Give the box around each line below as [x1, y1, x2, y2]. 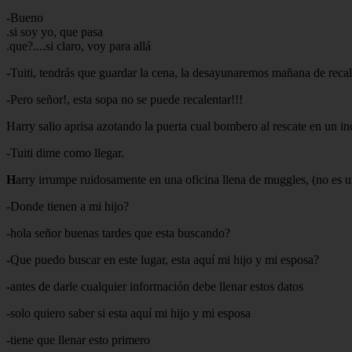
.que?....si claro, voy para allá [6, 38, 151, 53]
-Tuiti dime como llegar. [6, 145, 124, 159]
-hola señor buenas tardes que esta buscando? [6, 225, 230, 240]
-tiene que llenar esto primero [6, 332, 150, 346]
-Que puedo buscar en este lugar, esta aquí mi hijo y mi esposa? [6, 252, 319, 266]
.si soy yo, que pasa [6, 24, 103, 38]
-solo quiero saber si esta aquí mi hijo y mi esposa [6, 306, 251, 320]
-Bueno [6, 10, 43, 24]
